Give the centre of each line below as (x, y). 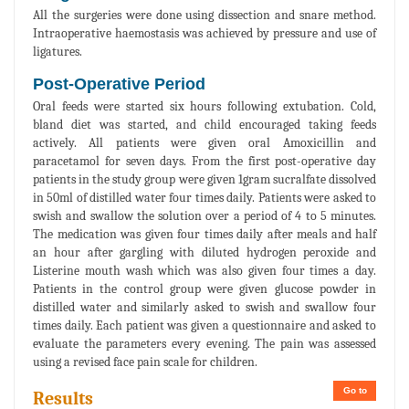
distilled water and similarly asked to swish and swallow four (204, 308)
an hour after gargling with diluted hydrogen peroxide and (204, 253)
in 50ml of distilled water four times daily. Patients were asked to (204, 198)
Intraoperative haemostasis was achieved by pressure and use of (204, 34)
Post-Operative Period (119, 84)
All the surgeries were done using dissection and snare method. (204, 16)
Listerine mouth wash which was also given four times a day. (204, 271)
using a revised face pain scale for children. (145, 362)
